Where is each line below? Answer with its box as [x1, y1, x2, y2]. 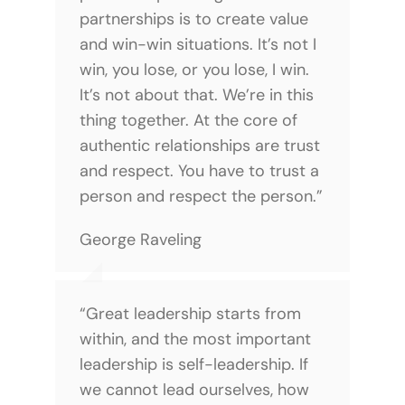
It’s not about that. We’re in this [79, 83, 314, 106]
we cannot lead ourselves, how [79, 378, 309, 400]
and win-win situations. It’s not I [79, 33, 316, 55]
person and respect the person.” [79, 184, 323, 207]
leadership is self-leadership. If [79, 353, 308, 375]
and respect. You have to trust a [79, 159, 319, 182]
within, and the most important [79, 327, 311, 350]
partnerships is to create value [79, 7, 308, 30]
